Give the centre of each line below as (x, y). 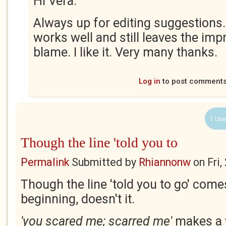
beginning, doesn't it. (78, 199)
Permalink (45, 162)
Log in (150, 81)
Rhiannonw (165, 162)
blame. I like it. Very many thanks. (127, 52)
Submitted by (104, 162)
